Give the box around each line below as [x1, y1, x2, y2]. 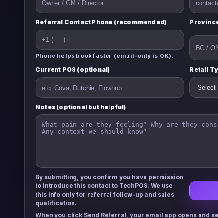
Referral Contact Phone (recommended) [36, 18, 167, 26]
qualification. [36, 200, 77, 207]
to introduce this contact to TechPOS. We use [36, 182, 173, 189]
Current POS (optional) [36, 66, 110, 73]
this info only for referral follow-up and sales [36, 191, 174, 198]
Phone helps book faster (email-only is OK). [36, 52, 174, 59]
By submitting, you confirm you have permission [36, 173, 183, 181]
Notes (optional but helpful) [36, 103, 126, 110]
